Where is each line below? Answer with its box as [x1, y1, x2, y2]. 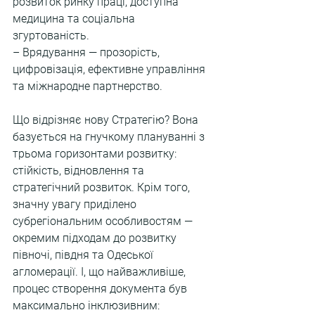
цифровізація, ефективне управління [13, 63, 208, 76]
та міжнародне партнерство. [13, 79, 162, 93]
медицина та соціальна [13, 12, 138, 25]
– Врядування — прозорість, [13, 46, 162, 59]
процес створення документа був [13, 282, 190, 295]
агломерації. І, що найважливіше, [13, 265, 188, 278]
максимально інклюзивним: [13, 299, 162, 312]
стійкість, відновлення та [13, 164, 147, 177]
